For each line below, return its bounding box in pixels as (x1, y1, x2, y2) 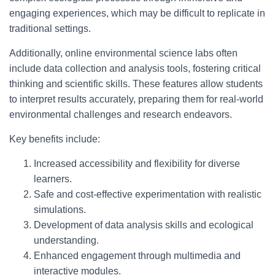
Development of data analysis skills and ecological (34, 220, 254, 230)
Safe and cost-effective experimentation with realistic (34, 189, 261, 199)
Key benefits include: (9, 134, 100, 144)
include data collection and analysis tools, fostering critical (9, 63, 261, 74)
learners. (34, 174, 72, 184)
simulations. (34, 204, 86, 215)
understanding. (34, 235, 99, 246)
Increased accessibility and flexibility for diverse (34, 158, 240, 169)
